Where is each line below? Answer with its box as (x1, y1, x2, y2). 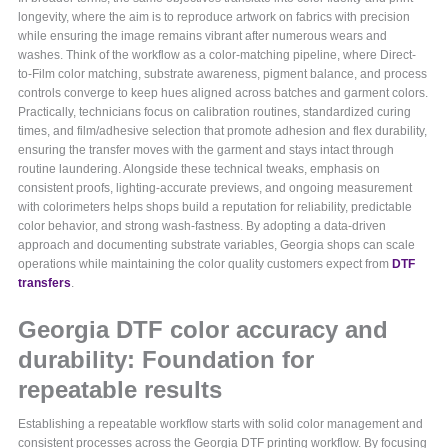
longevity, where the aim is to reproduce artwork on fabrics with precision (18, 10, 411, 25)
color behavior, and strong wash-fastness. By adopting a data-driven (18, 219, 387, 234)
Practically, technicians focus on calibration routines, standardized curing (18, 105, 412, 120)
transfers (18, 276, 72, 291)
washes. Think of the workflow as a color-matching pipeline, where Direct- (18, 48, 417, 63)
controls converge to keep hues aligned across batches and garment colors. (18, 86, 429, 101)
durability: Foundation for (18, 346, 315, 374)
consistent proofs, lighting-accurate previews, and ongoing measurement (18, 181, 413, 196)
